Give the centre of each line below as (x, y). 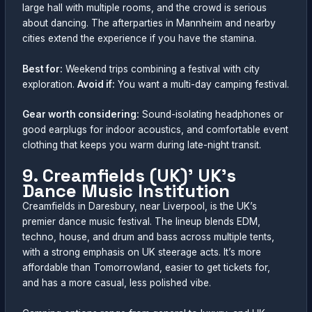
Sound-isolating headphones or (212, 115)
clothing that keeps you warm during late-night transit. (142, 145)
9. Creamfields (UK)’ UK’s (130, 176)
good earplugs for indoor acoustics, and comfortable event (156, 130)
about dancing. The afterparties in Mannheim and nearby (149, 23)
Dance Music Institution (126, 191)
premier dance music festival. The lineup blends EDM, (142, 222)
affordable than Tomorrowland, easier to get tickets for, (147, 268)
